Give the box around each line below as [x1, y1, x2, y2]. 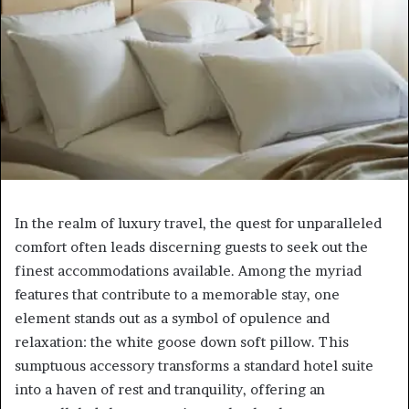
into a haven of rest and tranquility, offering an [15, 381, 325, 399]
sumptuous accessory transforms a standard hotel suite [15, 357, 373, 375]
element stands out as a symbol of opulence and [15, 309, 330, 328]
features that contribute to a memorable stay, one [15, 286, 340, 304]
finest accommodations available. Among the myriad [15, 262, 362, 280]
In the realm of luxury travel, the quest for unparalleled [15, 215, 382, 233]
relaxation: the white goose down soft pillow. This [15, 333, 349, 351]
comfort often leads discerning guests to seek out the [15, 238, 368, 257]
